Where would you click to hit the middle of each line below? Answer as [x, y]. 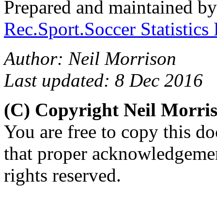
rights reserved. [62, 175]
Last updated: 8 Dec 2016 [103, 80]
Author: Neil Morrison [90, 58]
